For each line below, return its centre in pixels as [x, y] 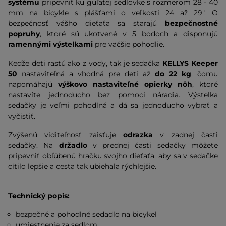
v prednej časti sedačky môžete [153, 145]
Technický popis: [39, 196]
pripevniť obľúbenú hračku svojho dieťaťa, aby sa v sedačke [113, 156]
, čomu [205, 74]
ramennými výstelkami [50, 44]
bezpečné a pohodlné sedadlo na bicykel [87, 214]
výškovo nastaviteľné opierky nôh [125, 84]
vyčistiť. [22, 116]
